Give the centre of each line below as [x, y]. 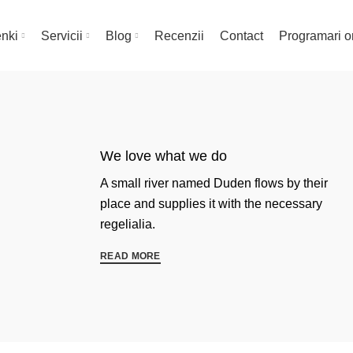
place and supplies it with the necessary [211, 203]
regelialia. [128, 224]
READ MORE [130, 256]
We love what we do [163, 156]
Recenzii [179, 35]
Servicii [61, 35]
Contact [241, 35]
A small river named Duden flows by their [214, 183]
